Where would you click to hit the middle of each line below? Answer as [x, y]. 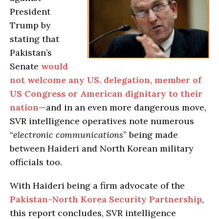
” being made [151, 134]
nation [24, 107]
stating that [34, 39]
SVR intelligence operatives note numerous [102, 121]
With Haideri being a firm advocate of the [97, 185]
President [30, 11]
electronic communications [68, 134]
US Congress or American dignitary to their [106, 93]
